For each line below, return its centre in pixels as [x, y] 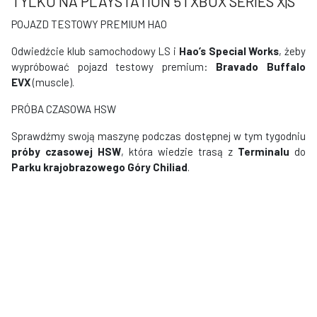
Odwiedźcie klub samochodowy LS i [95, 51]
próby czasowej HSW [66, 151]
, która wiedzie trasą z [179, 151]
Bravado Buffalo [261, 66]
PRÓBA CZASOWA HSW [64, 109]
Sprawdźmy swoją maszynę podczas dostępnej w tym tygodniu [158, 136]
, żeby [292, 51]
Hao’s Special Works [229, 51]
